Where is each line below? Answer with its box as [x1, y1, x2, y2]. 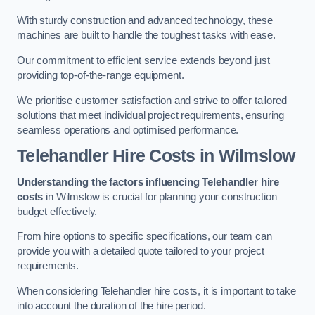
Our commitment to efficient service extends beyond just [17, 54, 271, 66]
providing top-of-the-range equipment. [17, 69, 184, 81]
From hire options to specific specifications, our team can [17, 231, 272, 243]
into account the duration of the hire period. [17, 300, 206, 311]
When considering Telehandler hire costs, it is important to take [17, 285, 296, 297]
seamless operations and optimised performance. [17, 124, 239, 136]
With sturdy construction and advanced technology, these [17, 15, 274, 27]
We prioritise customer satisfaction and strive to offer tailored [17, 94, 287, 106]
